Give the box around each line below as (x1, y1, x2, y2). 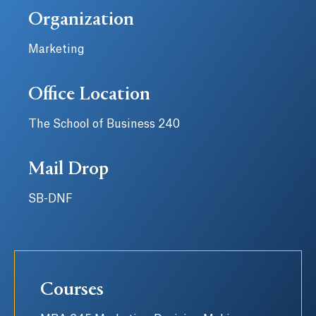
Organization (28, 11, 134, 30)
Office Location (28, 85, 150, 105)
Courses (40, 281, 104, 300)
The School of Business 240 (28, 119, 180, 130)
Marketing (28, 44, 85, 55)
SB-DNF (28, 193, 73, 205)
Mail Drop (28, 160, 109, 180)
